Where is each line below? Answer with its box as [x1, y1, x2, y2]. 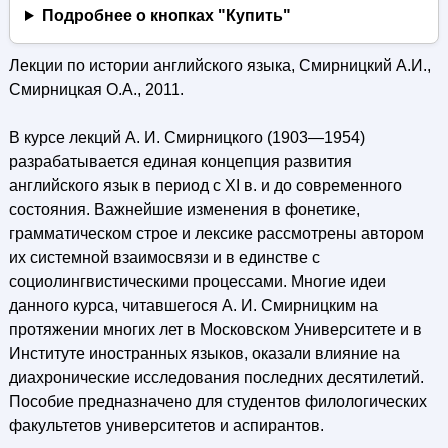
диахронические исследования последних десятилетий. [8, 369, 424, 386]
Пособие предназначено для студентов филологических [8, 393, 427, 410]
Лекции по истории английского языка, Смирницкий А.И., [8, 57, 431, 74]
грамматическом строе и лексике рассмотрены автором [8, 225, 424, 242]
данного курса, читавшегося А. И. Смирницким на [8, 297, 378, 314]
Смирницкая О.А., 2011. [8, 81, 184, 98]
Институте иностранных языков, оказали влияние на [8, 345, 400, 362]
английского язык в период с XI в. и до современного [8, 177, 402, 194]
